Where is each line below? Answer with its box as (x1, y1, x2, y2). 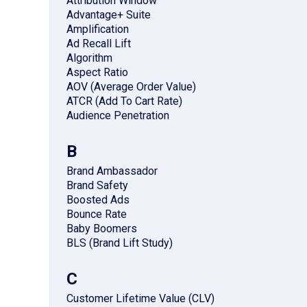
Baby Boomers (66, 222, 137, 236)
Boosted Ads (66, 193, 130, 207)
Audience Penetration (66, 109, 169, 123)
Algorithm (66, 51, 112, 65)
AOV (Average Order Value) (66, 80, 196, 94)
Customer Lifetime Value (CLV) (66, 292, 214, 306)
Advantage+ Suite (66, 8, 151, 22)
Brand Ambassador (66, 164, 158, 178)
